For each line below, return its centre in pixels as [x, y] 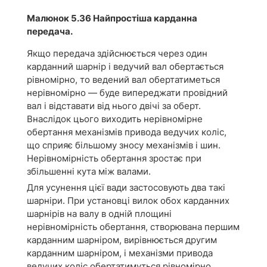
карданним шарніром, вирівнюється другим [122, 240]
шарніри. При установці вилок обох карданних [128, 201]
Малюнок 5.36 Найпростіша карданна [112, 18]
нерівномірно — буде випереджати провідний [127, 93]
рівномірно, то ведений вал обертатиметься [123, 80]
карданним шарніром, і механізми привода [120, 253]
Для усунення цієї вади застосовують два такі [126, 188]
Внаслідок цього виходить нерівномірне [115, 119]
